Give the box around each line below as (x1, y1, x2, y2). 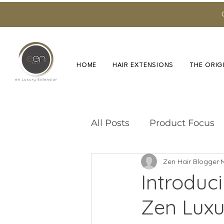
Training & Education (111, 157, 205, 168)
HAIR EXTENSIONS (112, 61, 173, 68)
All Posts (91, 117, 129, 128)
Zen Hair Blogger (163, 156, 219, 166)
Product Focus (149, 117, 214, 128)
